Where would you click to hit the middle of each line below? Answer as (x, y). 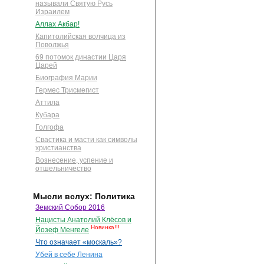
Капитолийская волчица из (80, 37)
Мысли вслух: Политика (84, 197)
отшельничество (63, 169)
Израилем (52, 12)
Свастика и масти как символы (86, 140)
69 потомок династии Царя (81, 57)
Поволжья (52, 45)
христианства (58, 148)
